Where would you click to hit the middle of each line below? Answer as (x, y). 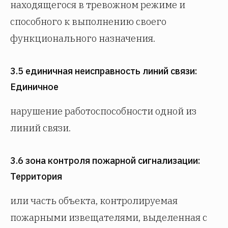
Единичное (34, 87)
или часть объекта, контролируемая (94, 201)
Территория (36, 176)
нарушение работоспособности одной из (103, 111)
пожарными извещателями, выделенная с (109, 217)
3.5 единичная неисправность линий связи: (104, 71)
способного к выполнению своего (88, 21)
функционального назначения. (83, 38)
